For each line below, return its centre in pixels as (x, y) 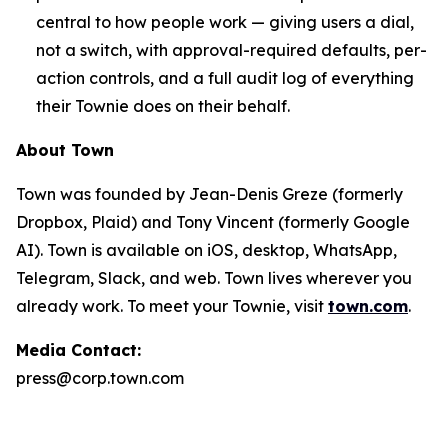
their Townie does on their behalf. (163, 106)
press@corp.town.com (100, 378)
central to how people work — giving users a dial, (225, 22)
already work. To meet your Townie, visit (172, 306)
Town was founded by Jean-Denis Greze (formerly (209, 194)
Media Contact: (78, 350)
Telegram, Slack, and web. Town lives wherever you (214, 278)
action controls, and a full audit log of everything (225, 78)
